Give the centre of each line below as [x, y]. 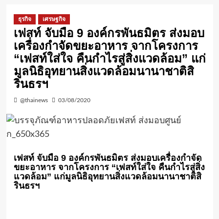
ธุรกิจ [24, 19]
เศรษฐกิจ [54, 19]
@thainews [34, 100]
